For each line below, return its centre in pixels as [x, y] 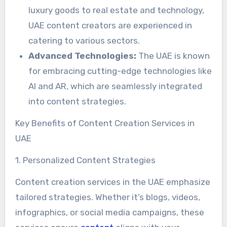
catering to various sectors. [84, 41]
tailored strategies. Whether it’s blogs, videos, [107, 197]
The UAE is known [173, 56]
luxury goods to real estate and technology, [116, 10]
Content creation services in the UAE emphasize [112, 182]
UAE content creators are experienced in [110, 26]
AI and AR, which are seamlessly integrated [115, 86]
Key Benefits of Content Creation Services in [105, 123]
